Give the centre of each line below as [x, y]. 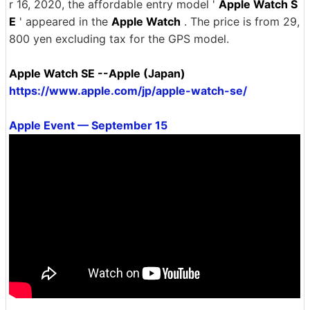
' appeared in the [64, 21]
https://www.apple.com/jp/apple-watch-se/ [128, 90]
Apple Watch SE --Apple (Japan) [97, 73]
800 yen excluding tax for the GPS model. [119, 38]
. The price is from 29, [240, 21]
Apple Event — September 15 [88, 125]
